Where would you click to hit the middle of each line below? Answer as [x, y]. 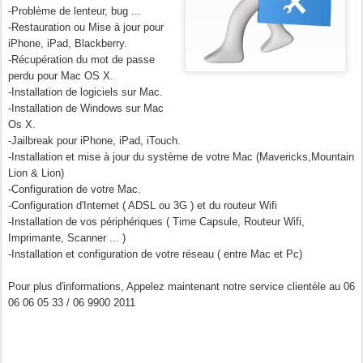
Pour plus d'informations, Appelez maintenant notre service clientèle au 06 [181, 286]
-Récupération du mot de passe [81, 59]
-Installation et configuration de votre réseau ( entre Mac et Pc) [155, 254]
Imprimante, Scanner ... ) [67, 237]
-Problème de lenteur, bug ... [75, 11]
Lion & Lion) [36, 173]
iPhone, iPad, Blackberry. [68, 43]
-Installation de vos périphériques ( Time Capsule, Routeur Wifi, [156, 221]
